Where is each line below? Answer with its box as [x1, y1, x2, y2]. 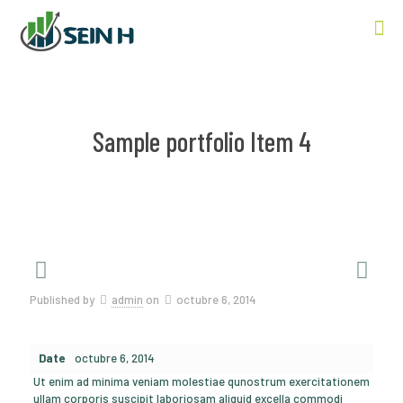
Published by [30, 292, 97, 307]
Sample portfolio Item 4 [92, 125, 311, 157]
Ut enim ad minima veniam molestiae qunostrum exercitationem [32, 374, 370, 389]
